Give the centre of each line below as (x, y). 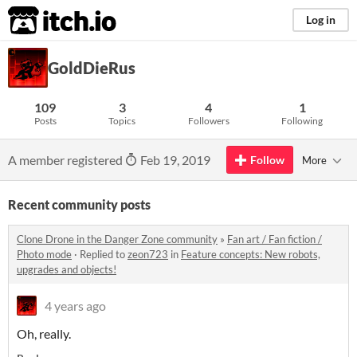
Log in (321, 20)
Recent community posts (79, 204)
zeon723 (148, 254)
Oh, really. (44, 333)
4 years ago (75, 306)
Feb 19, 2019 (174, 160)
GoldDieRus (92, 68)
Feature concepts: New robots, (251, 254)
